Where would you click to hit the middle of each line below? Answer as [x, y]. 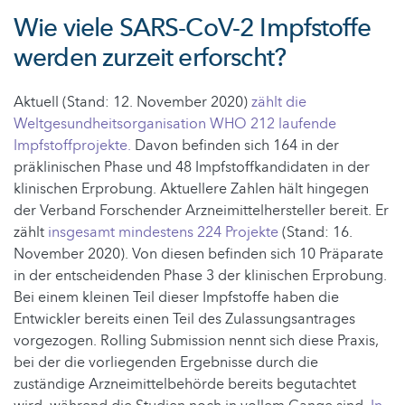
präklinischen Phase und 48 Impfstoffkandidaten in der [192, 168]
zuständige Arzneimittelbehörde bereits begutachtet [185, 385]
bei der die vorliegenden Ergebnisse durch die [166, 363]
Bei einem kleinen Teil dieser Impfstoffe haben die [176, 298]
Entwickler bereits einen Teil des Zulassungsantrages [184, 320]
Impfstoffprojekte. [72, 146]
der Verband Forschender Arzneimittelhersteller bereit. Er [201, 211]
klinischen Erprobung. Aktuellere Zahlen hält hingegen [191, 189]
